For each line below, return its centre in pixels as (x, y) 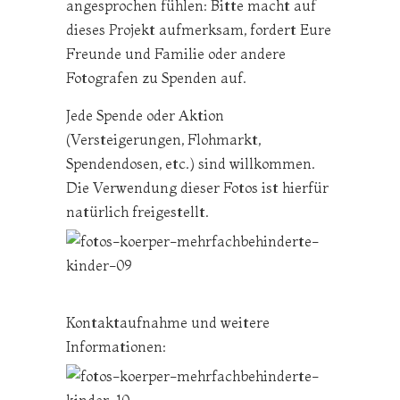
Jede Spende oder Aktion (145, 116)
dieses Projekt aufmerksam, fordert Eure (199, 30)
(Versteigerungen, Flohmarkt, (163, 140)
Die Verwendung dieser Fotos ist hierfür (197, 188)
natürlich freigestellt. (137, 212)
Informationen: (116, 347)
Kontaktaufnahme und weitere (168, 323)
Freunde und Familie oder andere (176, 54)
